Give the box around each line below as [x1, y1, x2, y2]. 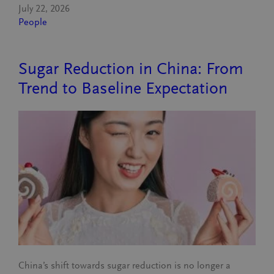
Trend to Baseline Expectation [18, 79, 228, 98]
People [18, 17, 48, 28]
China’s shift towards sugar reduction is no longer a [18, 260, 231, 271]
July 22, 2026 [18, 3, 70, 14]
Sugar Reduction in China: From [18, 59, 244, 78]
